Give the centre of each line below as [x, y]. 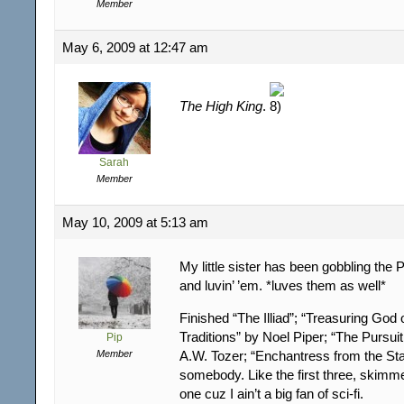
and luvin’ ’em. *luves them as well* [283, 285]
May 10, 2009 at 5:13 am [135, 222]
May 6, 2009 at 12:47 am [135, 47]
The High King [221, 106]
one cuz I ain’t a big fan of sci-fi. [271, 393]
